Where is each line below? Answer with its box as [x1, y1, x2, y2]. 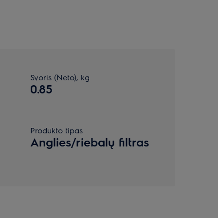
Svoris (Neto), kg [30, 72, 90, 82]
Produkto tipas [30, 125, 83, 135]
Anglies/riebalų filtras [30, 134, 149, 149]
